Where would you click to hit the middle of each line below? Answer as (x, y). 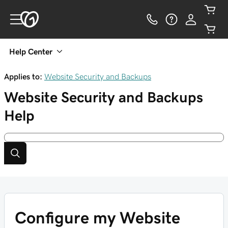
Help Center (31, 51)
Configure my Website (97, 218)
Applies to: (23, 76)
